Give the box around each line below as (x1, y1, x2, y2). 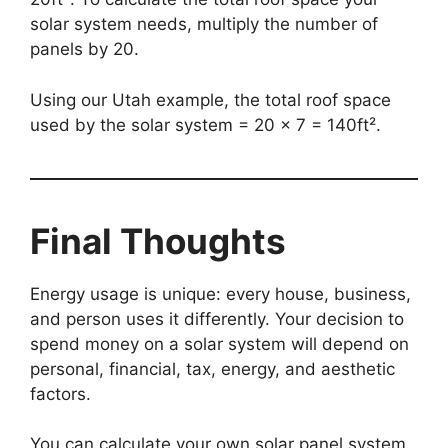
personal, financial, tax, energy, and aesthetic (30, 358, 395, 379)
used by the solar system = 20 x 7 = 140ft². (30, 114, 381, 135)
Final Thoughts (30, 219, 286, 262)
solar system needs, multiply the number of (30, 14, 378, 35)
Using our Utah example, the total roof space (30, 89, 391, 110)
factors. (30, 383, 91, 404)
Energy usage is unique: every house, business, (30, 283, 411, 304)
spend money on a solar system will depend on (30, 333, 409, 354)
